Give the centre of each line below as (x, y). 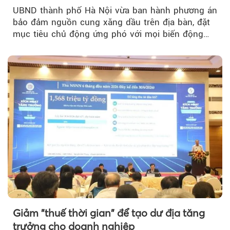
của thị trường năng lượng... (70, 45)
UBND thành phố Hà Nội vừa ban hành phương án (115, 10)
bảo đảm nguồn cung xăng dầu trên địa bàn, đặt (111, 22)
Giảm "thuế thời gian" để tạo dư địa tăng (109, 213)
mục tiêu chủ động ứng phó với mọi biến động (108, 34)
